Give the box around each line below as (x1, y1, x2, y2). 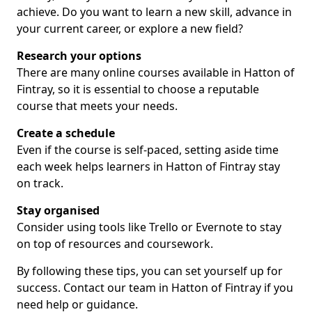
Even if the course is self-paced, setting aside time (17, 142, 279, 157)
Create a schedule (17, 125, 115, 141)
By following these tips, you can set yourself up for (17, 263, 283, 279)
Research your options (17, 48, 141, 63)
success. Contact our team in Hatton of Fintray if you (17, 280, 293, 295)
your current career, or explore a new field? (17, 21, 243, 36)
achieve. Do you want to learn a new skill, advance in (17, 4, 292, 19)
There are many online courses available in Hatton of (17, 65, 295, 80)
